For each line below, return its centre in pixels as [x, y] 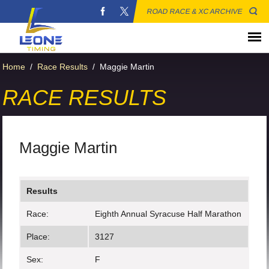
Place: [38, 237]
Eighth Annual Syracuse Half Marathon [168, 214]
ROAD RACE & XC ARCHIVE [195, 11]
